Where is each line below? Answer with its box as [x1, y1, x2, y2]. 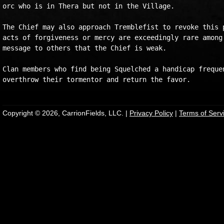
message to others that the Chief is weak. [2, 44, 166, 52]
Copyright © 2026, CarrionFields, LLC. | [2, 109, 129, 117]
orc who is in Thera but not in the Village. [2, 2, 174, 10]
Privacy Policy [129, 109, 173, 117]
